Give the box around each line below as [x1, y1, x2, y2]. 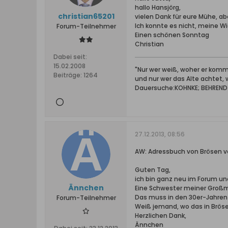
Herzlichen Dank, [135, 211, 186, 220]
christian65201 [58, 11, 115, 22]
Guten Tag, [135, 165, 170, 175]
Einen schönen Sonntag [135, 31, 209, 40]
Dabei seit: [53, 52, 87, 62]
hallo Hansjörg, [135, 3, 181, 12]
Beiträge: [53, 71, 82, 80]
